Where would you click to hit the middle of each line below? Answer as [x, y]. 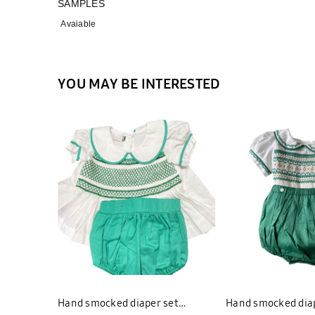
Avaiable [78, 24]
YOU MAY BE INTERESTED [139, 83]
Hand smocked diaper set [118, 303]
